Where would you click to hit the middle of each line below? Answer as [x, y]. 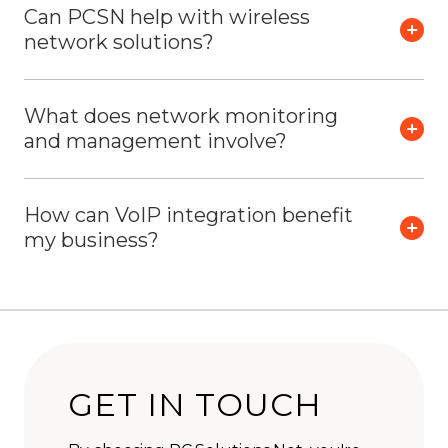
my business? [91, 239]
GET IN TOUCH [195, 404]
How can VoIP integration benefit [188, 214]
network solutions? [119, 41]
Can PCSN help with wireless [167, 16]
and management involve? [155, 140]
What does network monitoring [181, 115]
